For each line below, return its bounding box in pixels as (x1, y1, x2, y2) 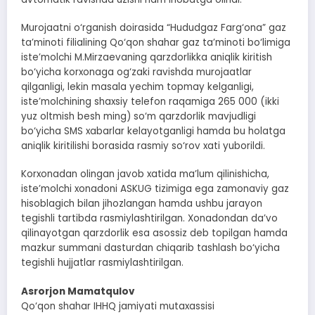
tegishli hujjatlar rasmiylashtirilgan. (21, 256, 184, 270)
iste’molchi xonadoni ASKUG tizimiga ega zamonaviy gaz (21, 182, 289, 196)
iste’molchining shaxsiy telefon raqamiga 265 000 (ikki (21, 95, 279, 109)
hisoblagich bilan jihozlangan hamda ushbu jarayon (21, 197, 262, 211)
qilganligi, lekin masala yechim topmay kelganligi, (21, 80, 254, 94)
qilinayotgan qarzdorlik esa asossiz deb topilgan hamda (21, 226, 288, 240)
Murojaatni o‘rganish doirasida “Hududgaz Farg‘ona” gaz (21, 21, 286, 35)
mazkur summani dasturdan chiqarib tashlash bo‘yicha (21, 241, 280, 255)
